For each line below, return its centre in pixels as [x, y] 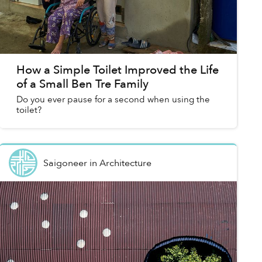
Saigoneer [65, 163]
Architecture [125, 163]
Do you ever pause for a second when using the [113, 100]
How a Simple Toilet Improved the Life [117, 70]
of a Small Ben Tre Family [82, 84]
